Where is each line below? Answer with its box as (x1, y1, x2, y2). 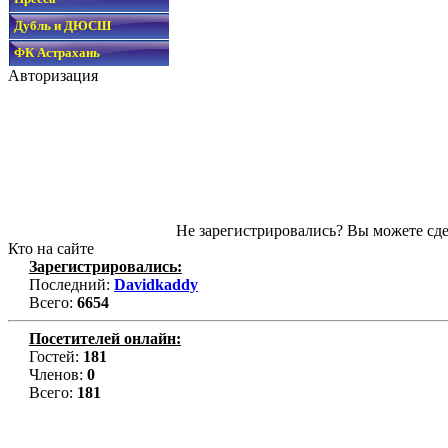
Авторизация (8, 67, 98, 84)
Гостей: (25, 348, 83, 365)
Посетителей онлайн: (29, 330, 181, 347)
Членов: (25, 366, 87, 383)
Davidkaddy (114, 276, 198, 293)
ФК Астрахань (14, 45, 100, 60)
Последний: (25, 276, 114, 293)
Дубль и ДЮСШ (14, 18, 111, 33)
